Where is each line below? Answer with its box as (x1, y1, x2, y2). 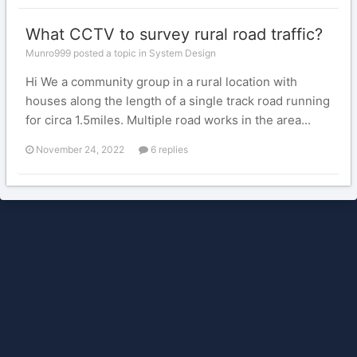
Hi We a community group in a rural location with (25, 74, 297, 89)
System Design (149, 47, 216, 59)
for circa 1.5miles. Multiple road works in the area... (25, 112, 311, 127)
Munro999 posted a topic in (25, 47, 149, 59)
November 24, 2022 (36, 143, 124, 155)
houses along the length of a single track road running (25, 93, 330, 108)
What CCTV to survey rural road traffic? (25, 25, 323, 44)
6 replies (148, 143, 188, 155)
